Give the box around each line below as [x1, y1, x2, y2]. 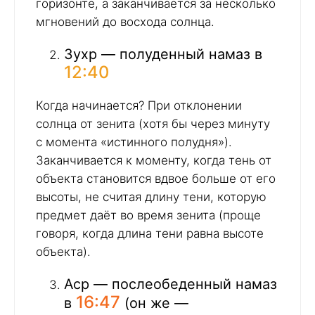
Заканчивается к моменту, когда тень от [36, 153, 271, 167]
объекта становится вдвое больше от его [36, 171, 276, 186]
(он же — [120, 294, 188, 311]
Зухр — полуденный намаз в [64, 45, 262, 63]
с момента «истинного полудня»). [36, 134, 232, 149]
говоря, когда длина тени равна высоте [36, 226, 264, 240]
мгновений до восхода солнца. [36, 14, 214, 29]
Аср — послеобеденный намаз [64, 275, 277, 292]
